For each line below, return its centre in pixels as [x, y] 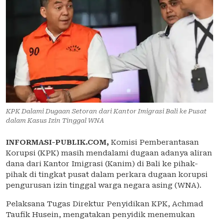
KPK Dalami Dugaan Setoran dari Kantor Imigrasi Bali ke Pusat [106, 111]
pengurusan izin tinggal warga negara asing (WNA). [104, 186]
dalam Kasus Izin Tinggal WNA [55, 121]
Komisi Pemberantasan [155, 142]
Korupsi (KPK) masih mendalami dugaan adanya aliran [109, 153]
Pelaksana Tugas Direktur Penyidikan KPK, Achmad [105, 204]
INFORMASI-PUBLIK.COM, [57, 142]
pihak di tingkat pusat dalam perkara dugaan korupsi [107, 175]
